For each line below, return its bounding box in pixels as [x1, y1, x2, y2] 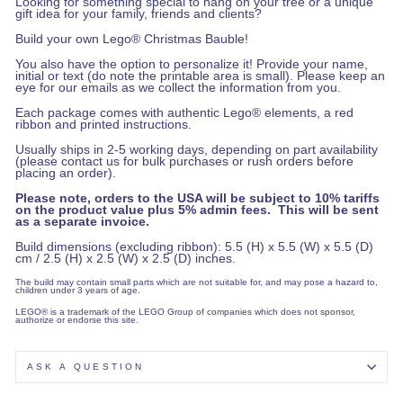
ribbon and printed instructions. [15, 117, 192, 131]
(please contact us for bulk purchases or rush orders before [15, 154, 354, 168]
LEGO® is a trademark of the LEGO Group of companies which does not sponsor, [15, 306, 355, 317]
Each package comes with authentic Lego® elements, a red [15, 105, 354, 120]
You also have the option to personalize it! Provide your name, [15, 57, 368, 71]
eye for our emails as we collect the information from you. [15, 80, 341, 94]
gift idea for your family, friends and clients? [15, 6, 262, 21]
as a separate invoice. [15, 214, 149, 228]
